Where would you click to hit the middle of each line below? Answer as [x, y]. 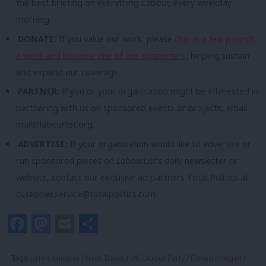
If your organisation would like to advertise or [161, 144]
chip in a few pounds [215, 39]
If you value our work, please [117, 39]
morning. [34, 20]
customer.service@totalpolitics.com [86, 194]
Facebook [71, 224]
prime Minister [55, 258]
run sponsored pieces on [66, 160]
